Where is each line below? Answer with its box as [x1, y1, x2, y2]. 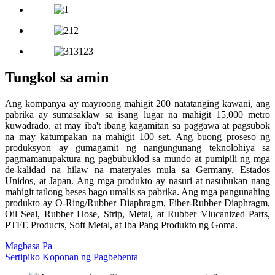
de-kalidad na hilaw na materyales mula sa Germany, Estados [5, 164, 270, 175]
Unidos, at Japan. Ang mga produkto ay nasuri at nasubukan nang [5, 175, 270, 186]
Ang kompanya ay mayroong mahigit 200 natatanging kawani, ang [5, 98, 270, 109]
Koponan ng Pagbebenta [42, 251, 138, 262]
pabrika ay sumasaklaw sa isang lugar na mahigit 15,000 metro [5, 109, 270, 120]
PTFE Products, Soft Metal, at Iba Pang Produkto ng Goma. [5, 219, 238, 230]
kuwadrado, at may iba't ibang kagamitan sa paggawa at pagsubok [5, 120, 270, 131]
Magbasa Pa [5, 240, 52, 251]
